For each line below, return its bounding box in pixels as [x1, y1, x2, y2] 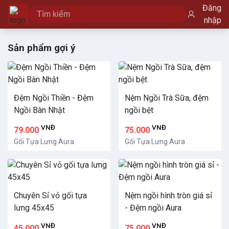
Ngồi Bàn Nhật [14, 105, 65, 115]
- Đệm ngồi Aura [125, 203, 181, 213]
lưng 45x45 [14, 203, 54, 213]
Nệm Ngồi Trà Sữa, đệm [125, 93, 209, 103]
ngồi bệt [125, 105, 153, 115]
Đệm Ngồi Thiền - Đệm [14, 93, 94, 103]
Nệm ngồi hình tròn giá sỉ [125, 191, 212, 201]
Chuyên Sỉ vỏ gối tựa [14, 191, 87, 201]
